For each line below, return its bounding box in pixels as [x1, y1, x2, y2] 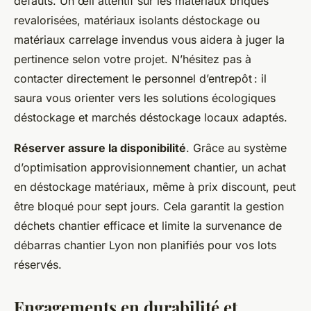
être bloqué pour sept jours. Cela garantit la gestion [14, 199, 284, 213]
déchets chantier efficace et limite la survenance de [14, 218, 282, 233]
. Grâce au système [186, 140, 287, 155]
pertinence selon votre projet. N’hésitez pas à [14, 51, 251, 66]
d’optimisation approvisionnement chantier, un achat [14, 160, 286, 174]
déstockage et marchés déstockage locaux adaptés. [14, 110, 287, 124]
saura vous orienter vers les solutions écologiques [14, 90, 276, 105]
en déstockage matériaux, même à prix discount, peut [14, 179, 296, 194]
